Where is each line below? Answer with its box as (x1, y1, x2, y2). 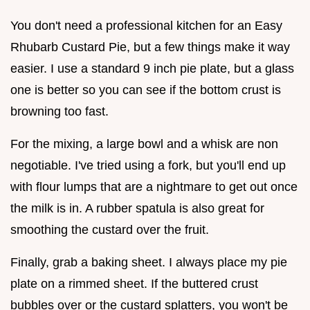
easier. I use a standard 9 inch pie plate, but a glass (10, 61, 294, 75)
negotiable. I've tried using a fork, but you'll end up (10, 158, 286, 172)
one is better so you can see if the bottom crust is (10, 82, 281, 97)
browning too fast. (10, 104, 109, 118)
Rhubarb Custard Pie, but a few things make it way (10, 39, 290, 54)
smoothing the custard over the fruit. (10, 222, 209, 237)
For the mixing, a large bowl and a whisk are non (10, 136, 278, 151)
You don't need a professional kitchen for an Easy (10, 18, 282, 33)
